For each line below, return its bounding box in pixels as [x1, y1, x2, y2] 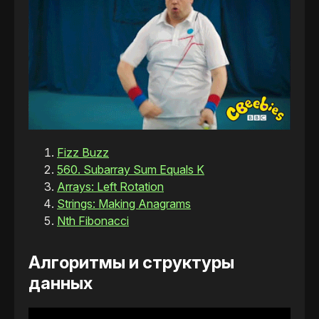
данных [28, 273, 93, 294]
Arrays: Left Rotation [57, 179, 164, 194]
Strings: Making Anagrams [57, 197, 191, 211]
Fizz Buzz [57, 145, 109, 160]
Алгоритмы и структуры [28, 252, 234, 273]
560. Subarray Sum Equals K [57, 162, 204, 177]
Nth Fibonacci [57, 214, 129, 229]
